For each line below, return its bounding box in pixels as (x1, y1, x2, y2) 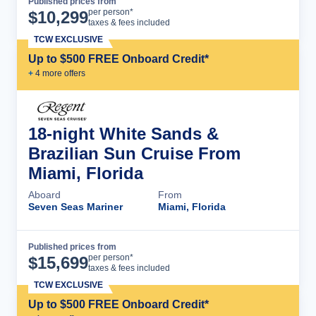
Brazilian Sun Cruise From (28, 144, 241, 163)
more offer (40, 68, 81, 78)
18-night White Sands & (28, 124, 219, 143)
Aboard (28, 189, 61, 200)
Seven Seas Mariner (28, 201, 123, 212)
